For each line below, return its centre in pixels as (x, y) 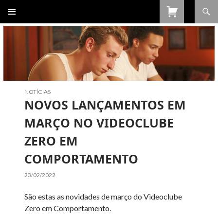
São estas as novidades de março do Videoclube (103, 196)
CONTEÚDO (27, 45)
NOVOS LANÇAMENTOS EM (105, 104)
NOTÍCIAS (38, 91)
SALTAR (19, 20)
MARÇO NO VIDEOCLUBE (99, 122)
